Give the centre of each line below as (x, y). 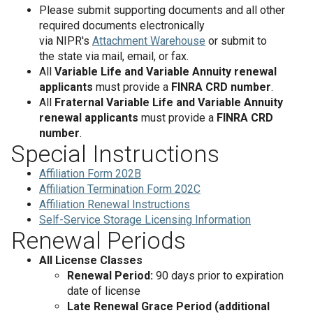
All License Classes (91, 260)
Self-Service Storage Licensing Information (145, 220)
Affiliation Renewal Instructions (115, 204)
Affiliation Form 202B (90, 174)
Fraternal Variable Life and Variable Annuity (169, 102)
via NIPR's (66, 41)
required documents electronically (122, 26)
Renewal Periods (99, 240)
